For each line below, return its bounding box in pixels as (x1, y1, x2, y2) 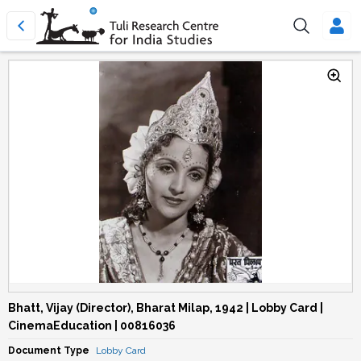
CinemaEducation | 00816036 (8, 319, 176, 332)
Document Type (8, 345, 89, 356)
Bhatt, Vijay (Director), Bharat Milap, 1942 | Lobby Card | (8, 301, 323, 314)
